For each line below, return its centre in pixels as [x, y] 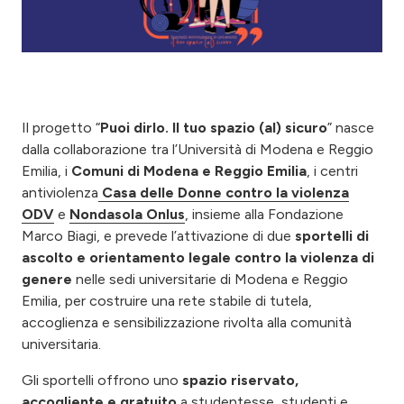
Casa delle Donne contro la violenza [225, 192]
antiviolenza [60, 192]
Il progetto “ [61, 127]
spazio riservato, [240, 380]
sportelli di [332, 235]
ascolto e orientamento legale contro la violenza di [198, 257]
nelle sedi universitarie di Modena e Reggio [210, 279]
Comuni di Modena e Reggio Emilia [189, 170]
